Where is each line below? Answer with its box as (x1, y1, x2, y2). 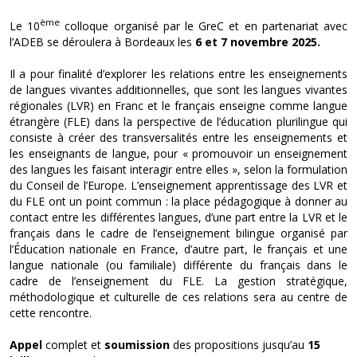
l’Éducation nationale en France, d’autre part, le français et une (10, 241, 347, 257)
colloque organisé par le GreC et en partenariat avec (60, 18, 348, 33)
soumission (101, 336, 170, 352)
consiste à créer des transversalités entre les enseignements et (10, 129, 347, 145)
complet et (45, 336, 101, 352)
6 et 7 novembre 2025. (192, 33, 320, 49)
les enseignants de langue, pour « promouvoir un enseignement (10, 145, 347, 161)
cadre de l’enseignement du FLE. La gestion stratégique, (10, 273, 347, 288)
